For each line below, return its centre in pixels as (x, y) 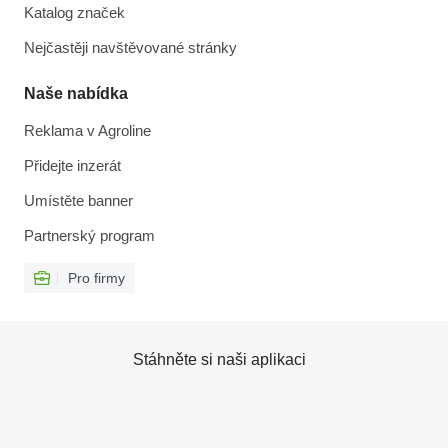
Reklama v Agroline (87, 130)
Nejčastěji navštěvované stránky (130, 47)
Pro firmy (96, 278)
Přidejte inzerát (72, 165)
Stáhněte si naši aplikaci (219, 359)
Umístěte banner (78, 200)
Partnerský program (89, 235)
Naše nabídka (76, 93)
